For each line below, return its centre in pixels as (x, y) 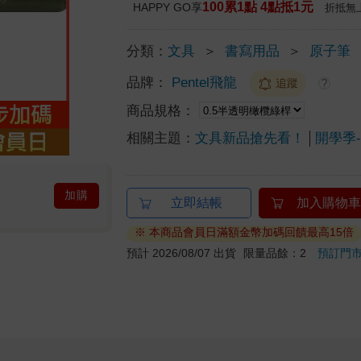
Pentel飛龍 (205, 82)
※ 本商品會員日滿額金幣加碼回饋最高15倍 (245, 232)
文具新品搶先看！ (250, 138)
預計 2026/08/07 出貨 (182, 253)
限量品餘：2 (281, 253)
